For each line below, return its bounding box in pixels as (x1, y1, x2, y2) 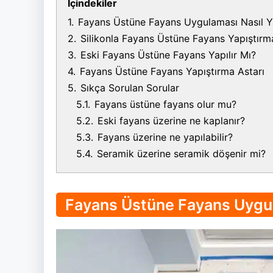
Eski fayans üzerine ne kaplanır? (97, 114, 245, 127)
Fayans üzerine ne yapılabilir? (97, 130, 233, 143)
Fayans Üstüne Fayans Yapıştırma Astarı (80, 65, 264, 77)
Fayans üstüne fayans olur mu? (94, 97, 236, 110)
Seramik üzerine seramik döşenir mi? (97, 147, 266, 160)
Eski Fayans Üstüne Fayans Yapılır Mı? (80, 48, 256, 61)
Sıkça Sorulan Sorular (80, 81, 179, 94)
